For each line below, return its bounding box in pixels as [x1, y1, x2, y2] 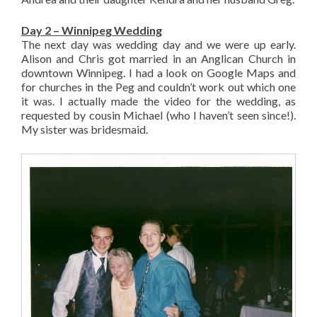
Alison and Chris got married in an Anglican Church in [21, 52, 296, 66]
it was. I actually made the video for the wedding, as [21, 94, 296, 108]
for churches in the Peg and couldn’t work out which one [21, 80, 296, 94]
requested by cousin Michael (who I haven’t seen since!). [21, 108, 296, 122]
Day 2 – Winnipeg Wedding [21, 23, 162, 38]
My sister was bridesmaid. [21, 122, 148, 137]
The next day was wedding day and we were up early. [21, 38, 296, 52]
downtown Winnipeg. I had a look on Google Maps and [21, 66, 296, 80]
